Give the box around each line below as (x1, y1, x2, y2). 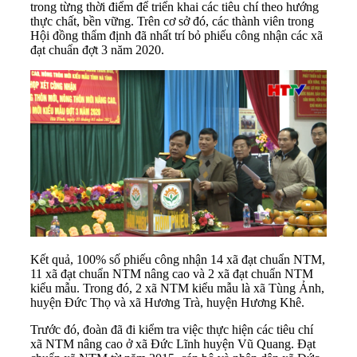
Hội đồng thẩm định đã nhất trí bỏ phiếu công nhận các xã (30, 28, 323, 42)
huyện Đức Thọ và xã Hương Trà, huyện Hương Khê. (30, 295, 304, 309)
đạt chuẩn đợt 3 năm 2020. (30, 42, 164, 57)
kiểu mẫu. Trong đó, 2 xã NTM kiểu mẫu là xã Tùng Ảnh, (30, 280, 324, 295)
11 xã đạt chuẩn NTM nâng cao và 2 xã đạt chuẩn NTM (30, 266, 313, 280)
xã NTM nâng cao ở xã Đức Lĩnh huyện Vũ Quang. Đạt (30, 336, 316, 351)
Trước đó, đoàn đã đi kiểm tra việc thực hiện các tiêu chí (30, 322, 313, 336)
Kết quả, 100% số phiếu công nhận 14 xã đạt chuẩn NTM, (30, 252, 325, 266)
